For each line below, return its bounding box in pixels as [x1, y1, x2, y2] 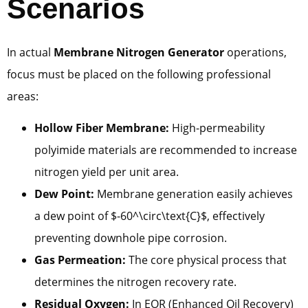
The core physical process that [126, 252, 287, 268]
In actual [7, 44, 54, 60]
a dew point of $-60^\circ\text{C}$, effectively [34, 208, 265, 224]
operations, [224, 44, 287, 60]
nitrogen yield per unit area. [34, 164, 179, 180]
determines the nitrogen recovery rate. [34, 274, 236, 290]
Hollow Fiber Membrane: [34, 120, 169, 136]
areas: [7, 88, 38, 104]
